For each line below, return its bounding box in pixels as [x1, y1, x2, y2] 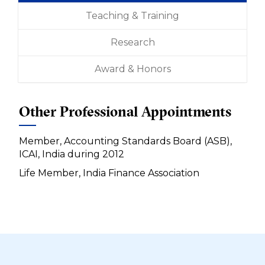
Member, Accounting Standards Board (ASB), [19, 135, 232, 147]
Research [110, 37, 155, 49]
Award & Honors [94, 63, 171, 75]
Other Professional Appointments [19, 102, 231, 121]
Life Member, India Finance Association [19, 167, 199, 179]
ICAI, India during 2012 [19, 148, 124, 160]
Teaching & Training [86, 10, 179, 22]
